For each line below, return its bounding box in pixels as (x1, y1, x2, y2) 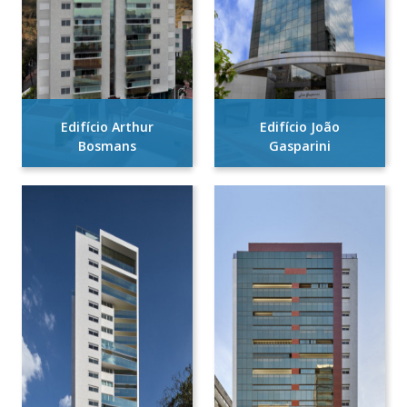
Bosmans (78, 137, 136, 154)
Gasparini (269, 137, 331, 154)
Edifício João (260, 118, 340, 135)
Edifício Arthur (61, 118, 154, 135)
